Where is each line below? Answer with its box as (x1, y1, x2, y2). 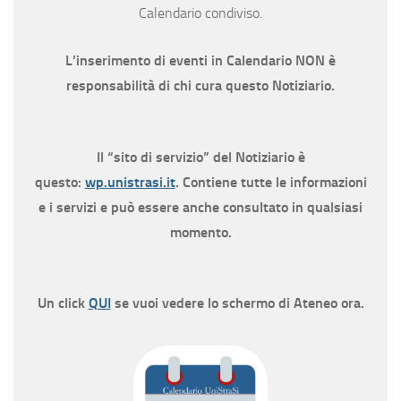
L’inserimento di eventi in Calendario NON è (65, 52, 336, 70)
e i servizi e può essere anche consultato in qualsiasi (38, 198, 363, 216)
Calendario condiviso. (139, 4, 262, 21)
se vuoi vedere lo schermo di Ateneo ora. (110, 294, 364, 312)
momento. (169, 223, 232, 241)
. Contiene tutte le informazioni (175, 173, 367, 191)
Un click (37, 294, 89, 312)
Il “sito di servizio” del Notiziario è (96, 148, 305, 166)
